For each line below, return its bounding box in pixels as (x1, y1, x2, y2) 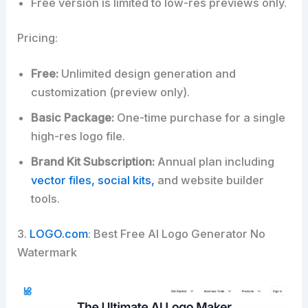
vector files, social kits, (31, 173, 155, 187)
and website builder (155, 173, 265, 187)
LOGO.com (30, 227, 89, 241)
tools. (31, 191, 60, 206)
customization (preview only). (31, 85, 190, 99)
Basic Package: (31, 110, 115, 124)
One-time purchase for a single (114, 110, 286, 124)
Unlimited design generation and (58, 66, 236, 80)
